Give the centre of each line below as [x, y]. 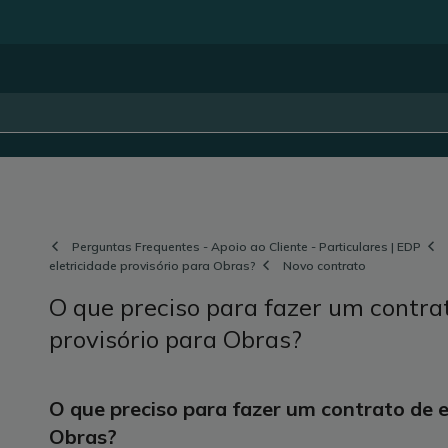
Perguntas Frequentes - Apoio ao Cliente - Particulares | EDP [244, 246]
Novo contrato [322, 265]
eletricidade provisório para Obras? [152, 265]
